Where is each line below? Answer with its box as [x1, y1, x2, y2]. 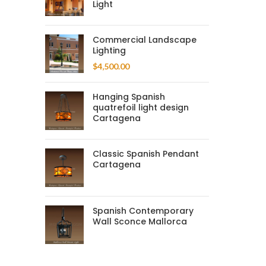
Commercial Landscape [93, 34, 197, 46]
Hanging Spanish [93, 91, 165, 103]
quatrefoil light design [93, 102, 189, 113]
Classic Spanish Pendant [93, 148, 199, 160]
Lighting [93, 45, 126, 56]
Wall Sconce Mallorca [93, 216, 187, 227]
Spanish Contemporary [93, 205, 194, 217]
